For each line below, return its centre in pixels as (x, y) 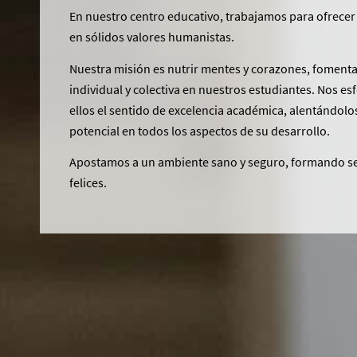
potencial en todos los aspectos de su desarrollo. (200, 130)
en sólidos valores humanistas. (152, 36)
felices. (88, 183)
